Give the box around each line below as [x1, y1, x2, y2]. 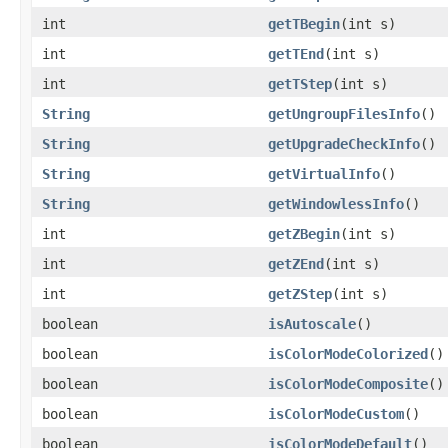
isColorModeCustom [268, 405, 404, 422]
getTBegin [268, 15, 340, 32]
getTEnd [268, 45, 324, 62]
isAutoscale [268, 315, 356, 332]
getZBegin [268, 225, 340, 242]
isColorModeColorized [268, 345, 428, 362]
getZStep [268, 285, 332, 302]
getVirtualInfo [268, 165, 380, 182]
